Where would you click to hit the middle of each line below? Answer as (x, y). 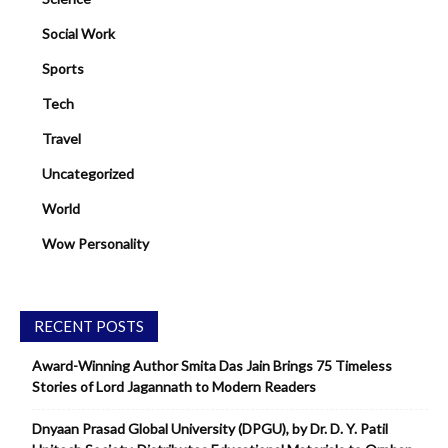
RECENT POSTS (89, 326)
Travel (61, 139)
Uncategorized (88, 174)
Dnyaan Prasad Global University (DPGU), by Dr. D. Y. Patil (210, 429)
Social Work (78, 34)
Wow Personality (95, 244)
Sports (63, 69)
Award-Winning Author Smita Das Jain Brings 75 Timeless (212, 366)
